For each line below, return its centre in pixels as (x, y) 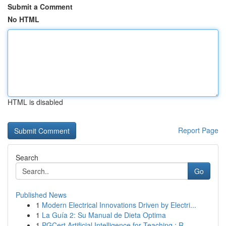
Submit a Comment (40, 7)
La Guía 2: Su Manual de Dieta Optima (104, 215)
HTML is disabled (35, 102)
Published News (41, 195)
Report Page (198, 130)
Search (27, 157)
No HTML (23, 19)
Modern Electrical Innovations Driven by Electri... (119, 205)
